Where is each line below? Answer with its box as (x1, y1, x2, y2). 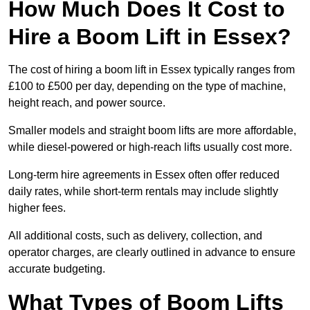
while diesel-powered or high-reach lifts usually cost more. (8, 141, 292, 154)
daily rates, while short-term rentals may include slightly (8, 185, 278, 198)
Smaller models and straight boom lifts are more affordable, (8, 125, 296, 137)
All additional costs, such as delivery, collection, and (8, 230, 262, 242)
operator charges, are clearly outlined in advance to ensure (8, 246, 295, 259)
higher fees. (8, 202, 66, 215)
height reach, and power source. (8, 97, 165, 109)
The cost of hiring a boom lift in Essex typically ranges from (8, 64, 295, 76)
